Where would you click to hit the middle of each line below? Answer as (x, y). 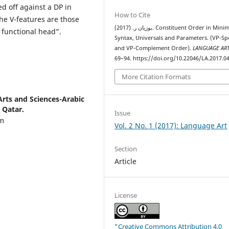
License (126, 195)
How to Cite (133, 15)
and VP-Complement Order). (154, 48)
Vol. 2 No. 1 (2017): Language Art (171, 125)
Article (126, 161)
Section (126, 148)
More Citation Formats (156, 76)
